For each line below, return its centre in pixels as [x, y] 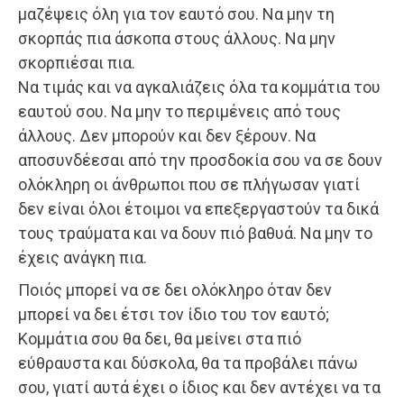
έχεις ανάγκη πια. [83, 257]
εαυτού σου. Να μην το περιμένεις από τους [179, 111]
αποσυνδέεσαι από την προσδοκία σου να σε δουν [200, 160]
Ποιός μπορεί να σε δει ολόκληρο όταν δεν [175, 289]
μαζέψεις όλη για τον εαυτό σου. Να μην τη [176, 14]
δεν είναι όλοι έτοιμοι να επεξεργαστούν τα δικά [198, 208]
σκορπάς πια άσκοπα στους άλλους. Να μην [177, 38]
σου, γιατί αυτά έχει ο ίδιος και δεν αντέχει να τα [199, 387]
